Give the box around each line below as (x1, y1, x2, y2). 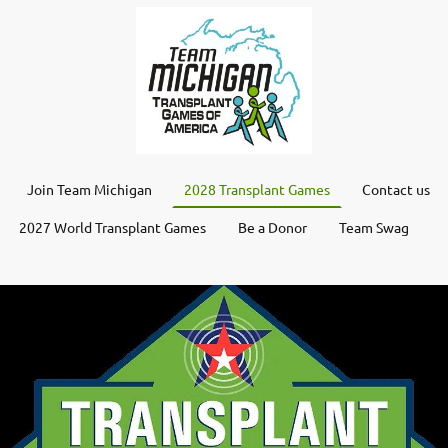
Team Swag (339, 217, 409, 236)
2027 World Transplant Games (19, 217, 206, 236)
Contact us (362, 179, 430, 198)
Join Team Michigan (27, 179, 152, 198)
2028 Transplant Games (184, 179, 330, 198)
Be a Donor (238, 217, 307, 236)
